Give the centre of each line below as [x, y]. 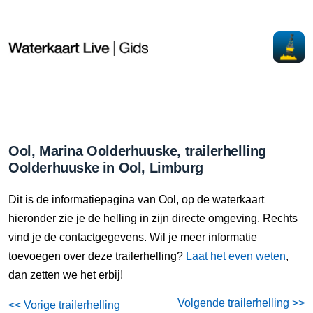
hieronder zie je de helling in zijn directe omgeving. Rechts [153, 218]
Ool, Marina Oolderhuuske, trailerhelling [138, 151]
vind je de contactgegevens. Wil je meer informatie [133, 237]
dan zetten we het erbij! [66, 275]
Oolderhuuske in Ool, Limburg [106, 168]
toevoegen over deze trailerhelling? [97, 256]
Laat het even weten [236, 256]
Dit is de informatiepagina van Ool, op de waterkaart [136, 199]
